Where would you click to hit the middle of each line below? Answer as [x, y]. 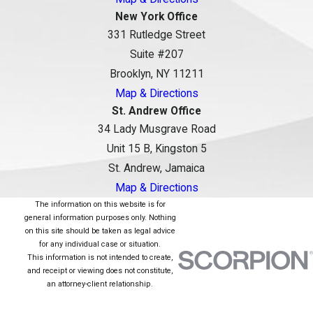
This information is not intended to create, [100, 257]
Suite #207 [156, 54]
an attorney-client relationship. [100, 284]
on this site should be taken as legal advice [100, 231]
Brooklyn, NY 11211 [156, 74]
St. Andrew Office [156, 111]
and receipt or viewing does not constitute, [100, 270]
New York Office [156, 16]
